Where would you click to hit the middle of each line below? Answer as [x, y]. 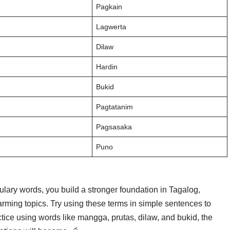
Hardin [107, 67]
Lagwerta [111, 27]
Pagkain [109, 7]
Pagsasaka [114, 127]
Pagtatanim [115, 107]
